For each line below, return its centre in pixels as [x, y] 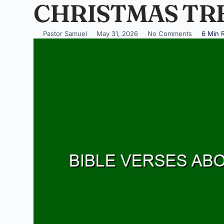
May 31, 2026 [117, 33]
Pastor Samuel [65, 33]
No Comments [170, 33]
